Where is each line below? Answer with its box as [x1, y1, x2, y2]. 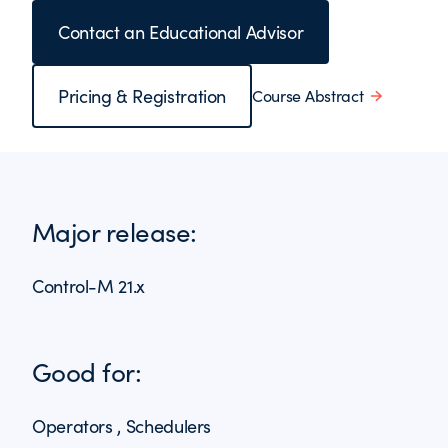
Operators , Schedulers [32, 414, 212, 438]
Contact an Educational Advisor [58, 20, 304, 44]
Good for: [32, 354, 142, 389]
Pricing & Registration [58, 84, 227, 108]
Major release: [32, 214, 197, 249]
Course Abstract [252, 85, 364, 106]
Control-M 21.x [32, 274, 145, 298]
